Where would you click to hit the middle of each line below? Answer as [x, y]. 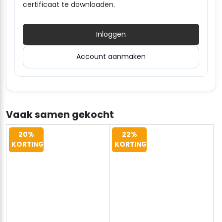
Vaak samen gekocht [60, 114]
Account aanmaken [111, 56]
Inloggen [111, 34]
